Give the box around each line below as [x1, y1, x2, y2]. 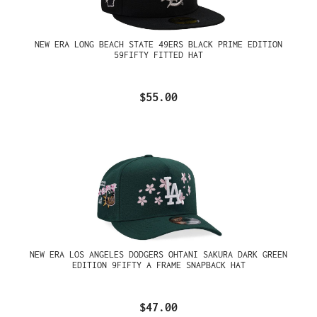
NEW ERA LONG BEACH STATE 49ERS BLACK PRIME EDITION [35, 38, 282, 50]
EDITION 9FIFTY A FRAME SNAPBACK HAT [71, 260, 246, 271]
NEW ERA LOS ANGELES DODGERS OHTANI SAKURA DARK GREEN [30, 249, 287, 260]
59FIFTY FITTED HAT [114, 49, 203, 60]
